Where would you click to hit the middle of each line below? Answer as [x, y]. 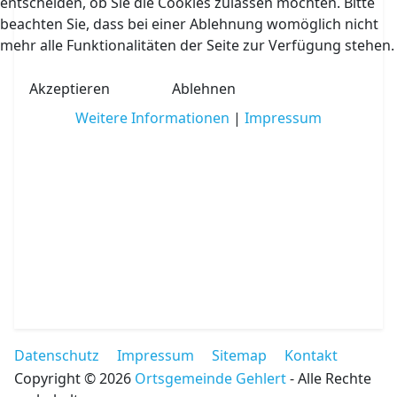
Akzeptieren [70, 88]
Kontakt [311, 355]
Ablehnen [204, 88]
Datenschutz [57, 355]
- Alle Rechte [329, 378]
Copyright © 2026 [75, 378]
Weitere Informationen [152, 117]
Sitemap [240, 355]
